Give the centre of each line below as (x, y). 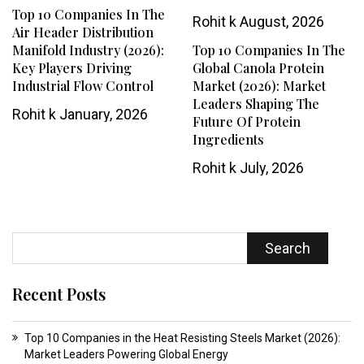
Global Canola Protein (258, 68)
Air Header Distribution (83, 32)
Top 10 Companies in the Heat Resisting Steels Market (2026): (182, 338)
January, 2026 (102, 115)
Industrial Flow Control (83, 86)
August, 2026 (280, 22)
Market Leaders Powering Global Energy (126, 355)
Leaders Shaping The (256, 104)
